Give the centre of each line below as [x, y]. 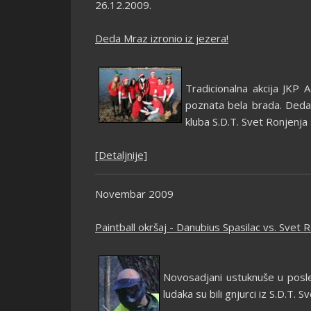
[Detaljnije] [121, 155]
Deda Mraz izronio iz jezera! [162, 38]
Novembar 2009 [134, 194]
